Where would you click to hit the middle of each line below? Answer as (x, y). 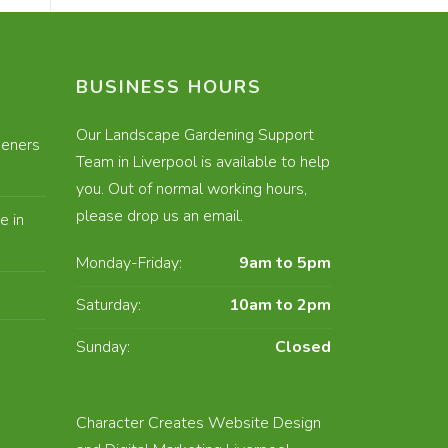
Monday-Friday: (129, 263)
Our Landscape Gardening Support (195, 135)
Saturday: (108, 305)
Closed (303, 347)
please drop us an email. (159, 216)
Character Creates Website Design (198, 423)
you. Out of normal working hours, (191, 189)
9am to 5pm (285, 263)
